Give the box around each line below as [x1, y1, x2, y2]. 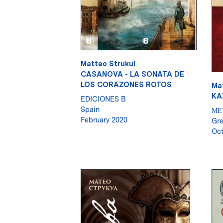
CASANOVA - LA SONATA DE [81, 70, 184, 79]
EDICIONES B [81, 95, 126, 104]
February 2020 [81, 115, 127, 124]
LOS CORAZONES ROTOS [81, 80, 172, 89]
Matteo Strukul [81, 59, 135, 68]
